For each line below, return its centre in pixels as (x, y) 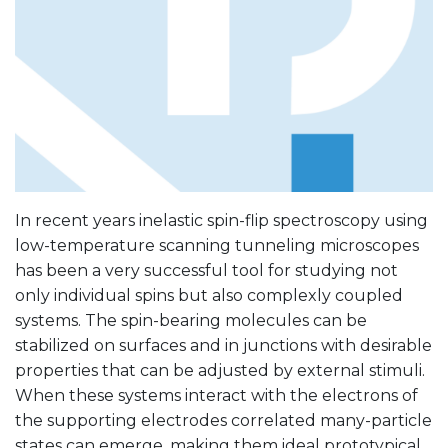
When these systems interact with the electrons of (216, 395)
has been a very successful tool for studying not (206, 270)
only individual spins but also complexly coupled (209, 295)
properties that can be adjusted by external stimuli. (220, 370)
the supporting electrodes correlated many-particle (223, 420)
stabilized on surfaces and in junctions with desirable (223, 345)
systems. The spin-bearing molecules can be (191, 320)
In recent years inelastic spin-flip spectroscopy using (221, 220)
